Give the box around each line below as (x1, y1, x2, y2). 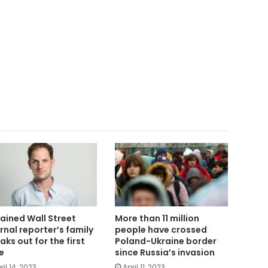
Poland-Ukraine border (114, 234, 217, 247)
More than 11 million (114, 212, 199, 224)
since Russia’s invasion (114, 246, 215, 258)
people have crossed (114, 223, 207, 236)
